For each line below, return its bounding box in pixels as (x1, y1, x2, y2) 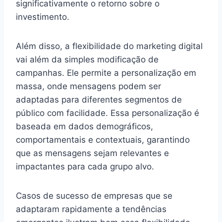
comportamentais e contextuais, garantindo (16, 134, 190, 145)
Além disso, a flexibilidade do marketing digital (16, 41, 203, 51)
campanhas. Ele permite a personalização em (16, 67, 196, 78)
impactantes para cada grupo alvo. (16, 161, 154, 171)
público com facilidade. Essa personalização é (16, 108, 199, 118)
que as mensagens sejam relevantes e (16, 148, 169, 158)
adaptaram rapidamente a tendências (16, 204, 166, 214)
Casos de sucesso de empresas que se (16, 190, 172, 201)
